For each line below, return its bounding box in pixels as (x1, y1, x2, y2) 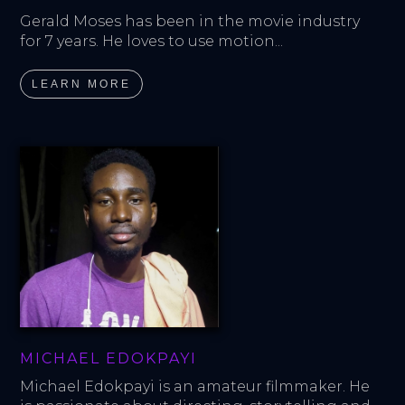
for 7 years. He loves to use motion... (20, 32, 284, 50)
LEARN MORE (32, 77, 132, 90)
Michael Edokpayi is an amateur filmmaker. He (20, 377, 374, 395)
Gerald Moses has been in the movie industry (20, 12, 364, 30)
